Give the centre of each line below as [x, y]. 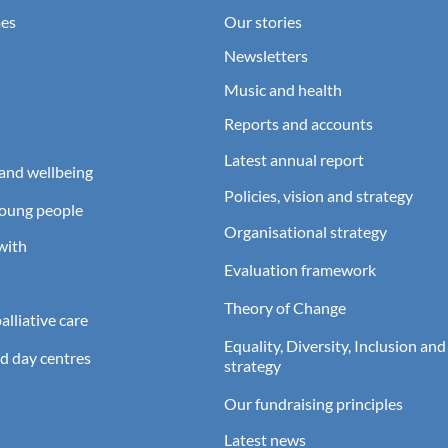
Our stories [263, 21]
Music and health [283, 89]
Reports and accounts [298, 123]
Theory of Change [285, 307]
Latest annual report [294, 159]
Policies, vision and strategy [318, 195]
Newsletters [266, 55]
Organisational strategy [305, 231]
